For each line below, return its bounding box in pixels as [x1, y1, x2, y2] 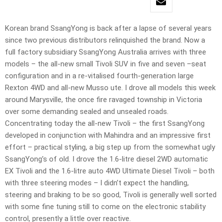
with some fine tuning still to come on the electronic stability [5, 202, 206, 212]
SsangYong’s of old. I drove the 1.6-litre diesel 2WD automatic [5, 155, 208, 164]
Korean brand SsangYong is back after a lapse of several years [5, 24, 212, 33]
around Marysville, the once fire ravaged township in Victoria [5, 95, 202, 105]
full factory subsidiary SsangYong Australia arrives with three [5, 48, 206, 57]
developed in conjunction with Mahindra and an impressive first [5, 131, 211, 140]
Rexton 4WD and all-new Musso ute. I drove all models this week [5, 83, 216, 93]
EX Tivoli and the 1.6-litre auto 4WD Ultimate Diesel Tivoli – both [5, 166, 215, 176]
